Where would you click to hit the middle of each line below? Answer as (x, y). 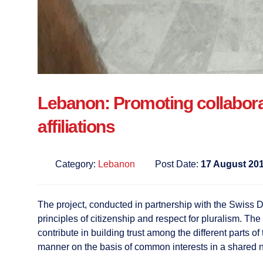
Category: (77, 164)
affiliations (76, 127)
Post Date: (178, 164)
